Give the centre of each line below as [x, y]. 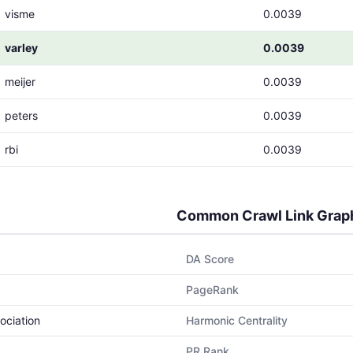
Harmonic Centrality [237, 320]
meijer [20, 82]
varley [21, 48]
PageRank [212, 290]
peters [21, 115]
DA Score [210, 259]
